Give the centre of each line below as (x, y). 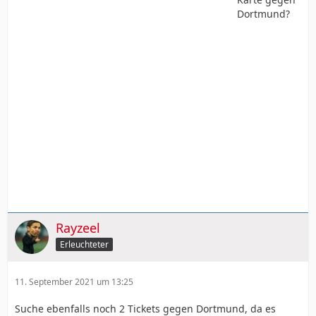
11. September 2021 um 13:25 (74, 282)
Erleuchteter (84, 244)
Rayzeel (78, 228)
